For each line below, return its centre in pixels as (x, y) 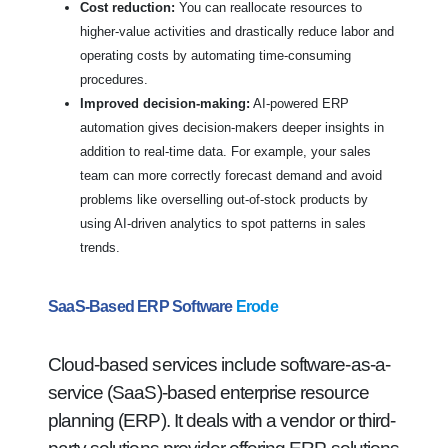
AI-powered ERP (299, 103)
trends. (100, 247)
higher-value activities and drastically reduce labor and (237, 31)
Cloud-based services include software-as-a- (219, 364)
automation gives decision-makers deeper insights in (232, 127)
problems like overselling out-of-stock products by (224, 199)
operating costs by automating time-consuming (215, 55)
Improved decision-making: (165, 103)
